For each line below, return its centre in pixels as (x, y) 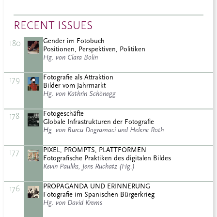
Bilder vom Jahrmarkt (74, 86)
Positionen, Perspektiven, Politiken (94, 49)
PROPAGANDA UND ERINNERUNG (97, 186)
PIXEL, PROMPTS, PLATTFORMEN (95, 150)
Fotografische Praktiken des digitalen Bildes (107, 158)
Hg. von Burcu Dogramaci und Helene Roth (103, 130)
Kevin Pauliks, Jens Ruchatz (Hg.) (89, 167)
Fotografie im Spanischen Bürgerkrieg (99, 195)
